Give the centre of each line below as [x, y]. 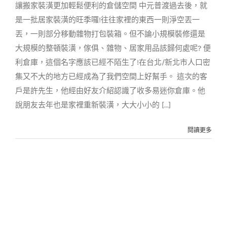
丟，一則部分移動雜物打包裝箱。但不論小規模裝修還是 [110, 34]
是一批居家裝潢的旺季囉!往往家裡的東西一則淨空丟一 [107, 20]
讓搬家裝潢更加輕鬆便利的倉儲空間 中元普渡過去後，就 [111, 6]
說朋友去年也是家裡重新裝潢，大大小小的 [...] [93, 105]
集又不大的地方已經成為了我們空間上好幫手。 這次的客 [111, 77]
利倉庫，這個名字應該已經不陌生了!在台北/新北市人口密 [113, 62]
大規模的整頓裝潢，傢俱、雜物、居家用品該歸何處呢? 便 [113, 48]
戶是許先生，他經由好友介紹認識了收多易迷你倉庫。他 [110, 91]
